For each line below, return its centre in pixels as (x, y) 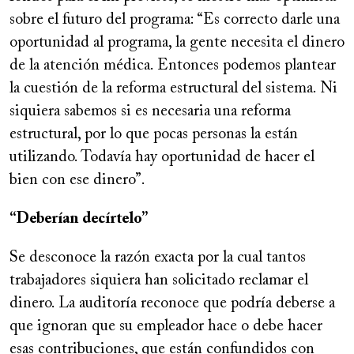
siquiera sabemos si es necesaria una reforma (150, 112)
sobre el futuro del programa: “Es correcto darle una (175, 20)
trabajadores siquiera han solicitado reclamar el (159, 281)
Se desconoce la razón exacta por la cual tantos (158, 258)
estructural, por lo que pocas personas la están (154, 135)
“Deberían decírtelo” (79, 219)
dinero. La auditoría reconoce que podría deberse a (172, 304)
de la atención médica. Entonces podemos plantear (173, 66)
